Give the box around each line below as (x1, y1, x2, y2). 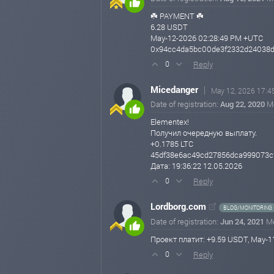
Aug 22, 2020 (220, 98, 265, 109)
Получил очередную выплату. (150, 127, 257, 138)
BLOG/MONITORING (223, 204, 272, 211)
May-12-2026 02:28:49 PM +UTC (150, 32, 263, 43)
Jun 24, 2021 (220, 216, 264, 227)
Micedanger (150, 83, 198, 95)
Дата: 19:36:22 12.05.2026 (150, 160, 242, 171)
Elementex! (150, 116, 189, 127)
